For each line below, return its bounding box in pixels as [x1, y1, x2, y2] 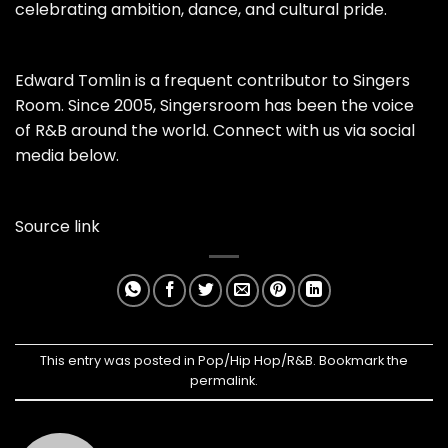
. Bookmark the [313, 352, 408, 370]
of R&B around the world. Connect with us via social [15, 118, 415, 142]
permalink [190, 372, 255, 390]
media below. [15, 143, 119, 167]
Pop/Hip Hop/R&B [198, 352, 313, 370]
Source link [15, 214, 100, 238]
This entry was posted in [40, 352, 198, 370]
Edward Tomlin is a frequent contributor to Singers [15, 68, 410, 92]
